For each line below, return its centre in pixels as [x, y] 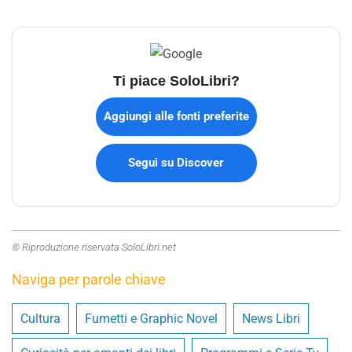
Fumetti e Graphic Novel [151, 318]
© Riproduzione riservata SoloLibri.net [94, 247]
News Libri [271, 318]
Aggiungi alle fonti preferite [176, 116]
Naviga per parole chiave [89, 279]
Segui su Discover [176, 162]
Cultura [40, 318]
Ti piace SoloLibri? [176, 80]
